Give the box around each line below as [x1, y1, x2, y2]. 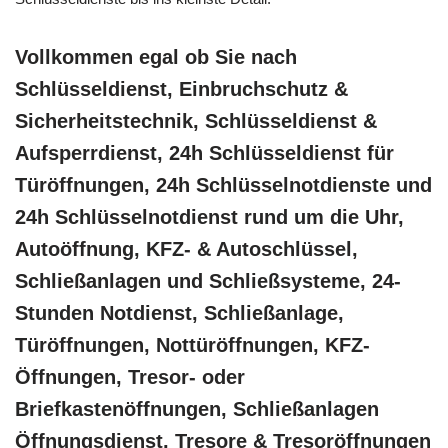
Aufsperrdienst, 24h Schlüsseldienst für [15, 142, 394, 165]
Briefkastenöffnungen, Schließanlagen [15, 398, 379, 421]
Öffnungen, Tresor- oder [15, 366, 245, 389]
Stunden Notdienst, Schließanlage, [15, 302, 344, 325]
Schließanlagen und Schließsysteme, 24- [15, 270, 401, 293]
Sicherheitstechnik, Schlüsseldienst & [15, 110, 377, 133]
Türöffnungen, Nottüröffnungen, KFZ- [15, 334, 370, 357]
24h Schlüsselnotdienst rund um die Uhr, [15, 206, 404, 229]
